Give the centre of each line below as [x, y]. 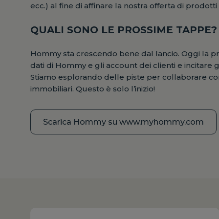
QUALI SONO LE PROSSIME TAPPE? [124, 30]
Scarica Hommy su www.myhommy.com [123, 122]
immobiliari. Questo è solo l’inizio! [93, 88]
